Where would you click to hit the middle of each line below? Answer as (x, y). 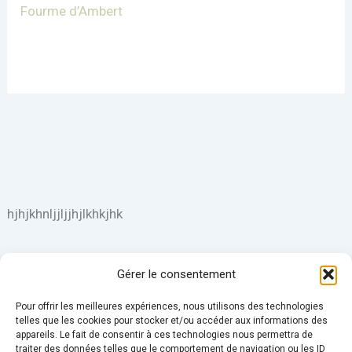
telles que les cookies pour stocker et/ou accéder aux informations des (172, 321)
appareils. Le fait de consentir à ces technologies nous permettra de (164, 335)
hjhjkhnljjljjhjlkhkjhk (65, 213)
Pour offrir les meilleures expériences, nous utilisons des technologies (170, 306)
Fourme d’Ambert (72, 11)
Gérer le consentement (176, 274)
